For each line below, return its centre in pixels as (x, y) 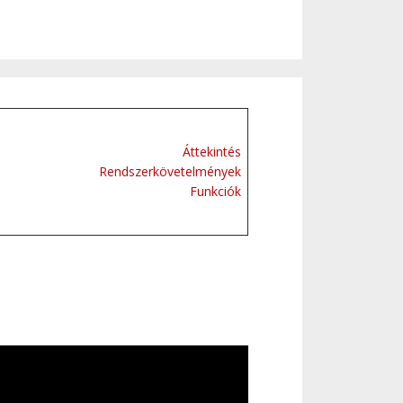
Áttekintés (212, 152)
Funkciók (215, 191)
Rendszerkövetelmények (170, 171)
